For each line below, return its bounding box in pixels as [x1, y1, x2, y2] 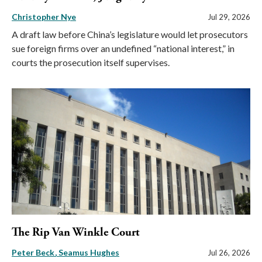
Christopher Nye [12, 11, 76, 22]
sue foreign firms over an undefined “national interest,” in [12, 42, 235, 54]
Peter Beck [12, 247, 56, 258]
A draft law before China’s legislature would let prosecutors [12, 28, 248, 40]
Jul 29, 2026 [208, 12, 250, 22]
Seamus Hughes [58, 247, 119, 258]
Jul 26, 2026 [208, 248, 250, 258]
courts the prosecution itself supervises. [12, 56, 170, 68]
